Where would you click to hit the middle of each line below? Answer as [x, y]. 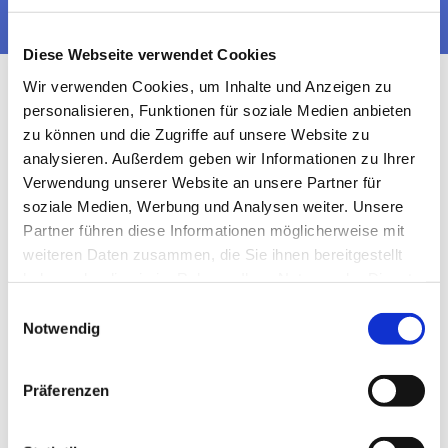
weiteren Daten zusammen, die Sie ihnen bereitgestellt [213, 254]
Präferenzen [66, 390]
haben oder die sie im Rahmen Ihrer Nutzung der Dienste [222, 278]
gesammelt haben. [87, 302]
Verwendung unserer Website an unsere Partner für [202, 182]
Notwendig [61, 328]
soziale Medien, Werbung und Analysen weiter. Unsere [213, 206]
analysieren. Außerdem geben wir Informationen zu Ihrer [219, 158]
